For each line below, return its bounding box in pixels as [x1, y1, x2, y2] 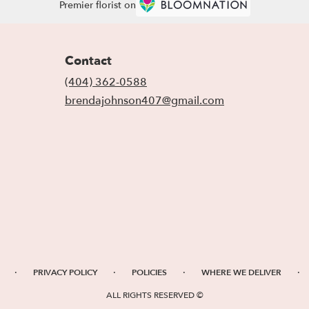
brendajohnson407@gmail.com [65, 92, 224, 108]
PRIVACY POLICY [33, 266, 97, 278]
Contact [65, 52, 112, 70]
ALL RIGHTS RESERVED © [106, 289, 203, 301]
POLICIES [132, 266, 167, 278]
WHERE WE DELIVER [201, 266, 281, 278]
